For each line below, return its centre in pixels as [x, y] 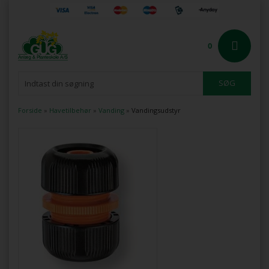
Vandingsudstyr [156, 110]
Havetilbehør [70, 110]
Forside [30, 110]
